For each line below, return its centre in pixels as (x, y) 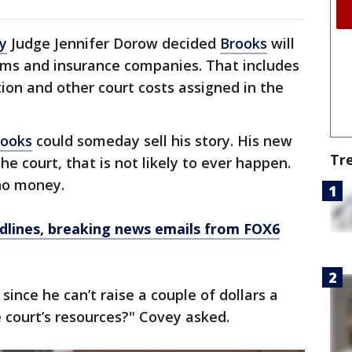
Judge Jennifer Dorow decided (114, 44)
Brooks (244, 44)
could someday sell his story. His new (162, 141)
